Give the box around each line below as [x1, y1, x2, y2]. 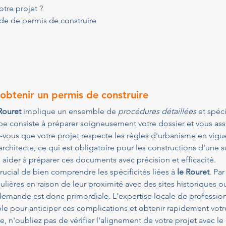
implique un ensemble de [21, 106, 118, 116]
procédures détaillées [118, 106, 196, 116]
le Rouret [177, 167, 209, 177]
